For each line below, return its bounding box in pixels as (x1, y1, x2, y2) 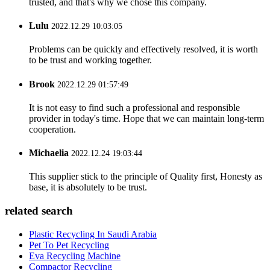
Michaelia (29, 148, 69, 159)
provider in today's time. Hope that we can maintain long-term (29, 113, 264, 124)
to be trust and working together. (29, 55, 152, 66)
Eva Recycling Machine (29, 250, 121, 261)
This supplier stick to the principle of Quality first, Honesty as (29, 171, 262, 182)
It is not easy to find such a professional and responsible (29, 102, 240, 113)
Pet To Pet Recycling (29, 239, 109, 250)
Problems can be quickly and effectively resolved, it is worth (29, 44, 258, 55)
